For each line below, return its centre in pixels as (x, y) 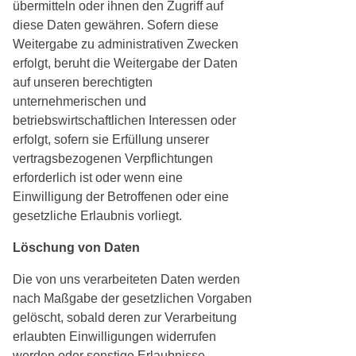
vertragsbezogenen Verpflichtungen (113, 159)
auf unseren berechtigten (83, 83)
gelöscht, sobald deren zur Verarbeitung (125, 318)
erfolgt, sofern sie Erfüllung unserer (111, 140)
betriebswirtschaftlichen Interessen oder (124, 121)
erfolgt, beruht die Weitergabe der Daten (125, 64)
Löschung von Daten (76, 248)
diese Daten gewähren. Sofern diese (116, 25)
